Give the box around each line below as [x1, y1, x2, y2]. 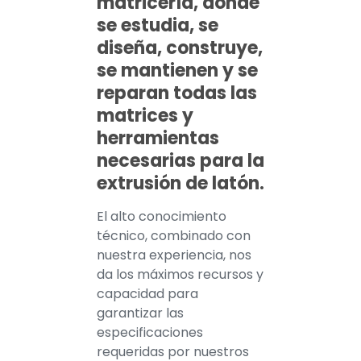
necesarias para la [97, 148, 264, 174]
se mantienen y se [97, 58, 258, 84]
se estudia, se [97, 13, 218, 39]
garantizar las [97, 304, 184, 323]
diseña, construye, [97, 35, 263, 61]
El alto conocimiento [97, 207, 226, 226]
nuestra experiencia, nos [97, 246, 251, 265]
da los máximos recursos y [97, 265, 263, 284]
